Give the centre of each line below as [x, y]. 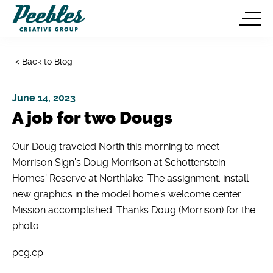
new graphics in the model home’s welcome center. [127, 194]
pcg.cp [28, 253]
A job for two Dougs [92, 118]
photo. [27, 226]
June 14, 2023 [44, 98]
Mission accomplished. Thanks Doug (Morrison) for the [134, 210]
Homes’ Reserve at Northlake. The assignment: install [130, 178]
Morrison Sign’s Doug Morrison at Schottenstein [119, 162]
